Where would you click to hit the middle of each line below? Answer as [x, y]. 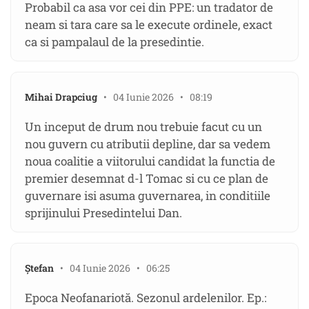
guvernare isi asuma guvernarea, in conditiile [148, 196]
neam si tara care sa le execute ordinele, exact [149, 25]
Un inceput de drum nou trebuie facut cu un [143, 127]
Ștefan [40, 268]
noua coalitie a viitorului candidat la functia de [150, 161]
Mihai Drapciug [61, 97]
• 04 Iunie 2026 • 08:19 [155, 97]
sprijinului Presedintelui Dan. [103, 213]
